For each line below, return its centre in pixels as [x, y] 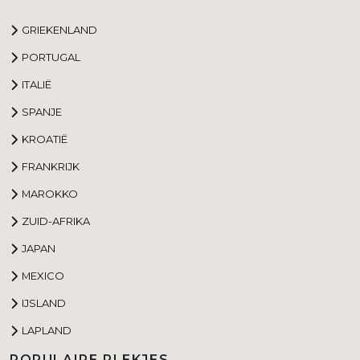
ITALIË [37, 84]
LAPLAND [47, 330]
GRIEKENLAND [59, 29]
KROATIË [45, 139]
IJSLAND [44, 303]
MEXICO [43, 275]
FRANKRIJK [51, 166]
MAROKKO [50, 193]
